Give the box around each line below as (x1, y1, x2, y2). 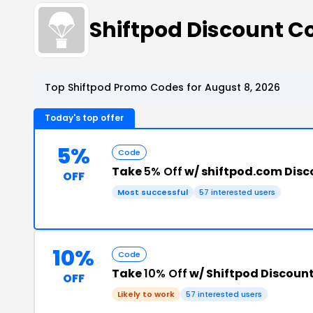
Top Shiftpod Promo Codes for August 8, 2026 (45, 80, 280, 94)
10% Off (144, 265, 187, 282)
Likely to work (117, 289, 175, 300)
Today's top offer (45, 112, 124, 124)
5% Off (144, 163, 182, 180)
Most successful (117, 187, 188, 198)
